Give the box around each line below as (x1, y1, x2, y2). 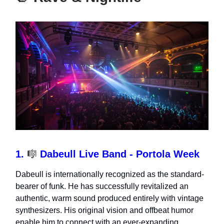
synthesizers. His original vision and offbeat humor (15, 206, 193, 215)
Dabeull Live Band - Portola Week (37, 148, 199, 160)
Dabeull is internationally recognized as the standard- (15, 170, 204, 179)
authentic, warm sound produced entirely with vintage (15, 194, 203, 203)
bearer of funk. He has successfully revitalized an (15, 182, 188, 191)
